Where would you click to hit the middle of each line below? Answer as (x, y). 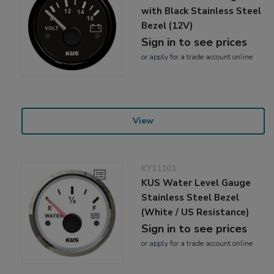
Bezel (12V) (167, 26)
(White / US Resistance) (195, 213)
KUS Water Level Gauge (196, 183)
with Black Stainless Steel (202, 11)
